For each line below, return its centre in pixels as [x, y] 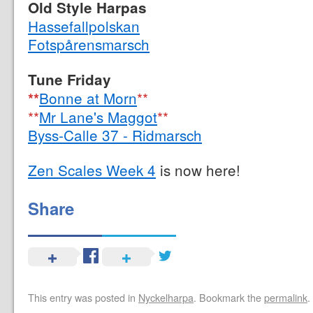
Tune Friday [70, 79]
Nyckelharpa [166, 298]
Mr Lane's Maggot [98, 117]
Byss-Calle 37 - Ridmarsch [115, 135]
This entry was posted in [83, 298]
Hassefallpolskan [84, 26]
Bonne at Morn [88, 98]
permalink [286, 298]
